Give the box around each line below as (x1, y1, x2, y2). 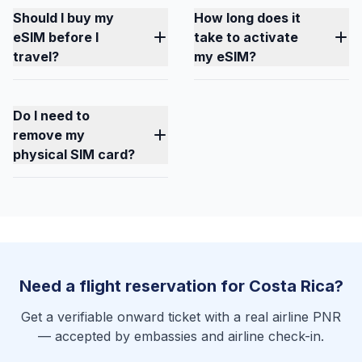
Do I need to (13, 107, 90, 124)
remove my (13, 127, 85, 143)
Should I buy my (13, 10, 114, 26)
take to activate (194, 29, 298, 45)
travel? (13, 48, 59, 65)
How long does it (194, 10, 301, 26)
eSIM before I (13, 29, 99, 45)
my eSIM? (194, 48, 256, 65)
